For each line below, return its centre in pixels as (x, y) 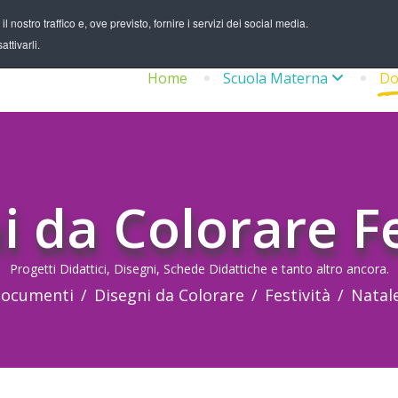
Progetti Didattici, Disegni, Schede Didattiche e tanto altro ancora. (199, 269)
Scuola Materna (275, 78)
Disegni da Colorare (169, 295)
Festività (298, 295)
